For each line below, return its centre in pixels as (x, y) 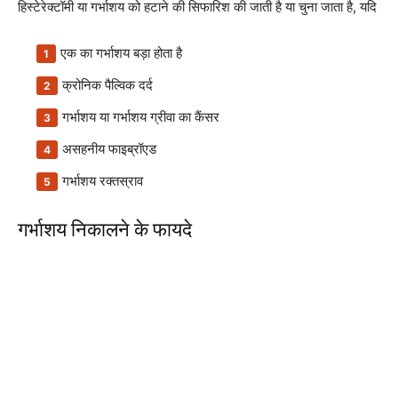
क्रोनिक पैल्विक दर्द (107, 85)
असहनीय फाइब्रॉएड (109, 149)
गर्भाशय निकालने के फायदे (105, 230)
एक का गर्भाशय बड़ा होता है (121, 53)
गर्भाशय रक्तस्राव (103, 181)
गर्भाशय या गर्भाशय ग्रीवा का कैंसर (141, 117)
